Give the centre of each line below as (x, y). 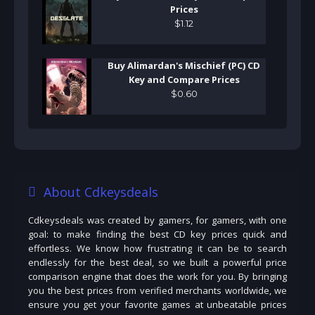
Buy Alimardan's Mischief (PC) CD (184, 65)
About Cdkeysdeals (101, 192)
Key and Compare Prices (184, 79)
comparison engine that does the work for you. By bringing (157, 276)
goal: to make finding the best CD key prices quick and (157, 234)
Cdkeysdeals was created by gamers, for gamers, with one (157, 220)
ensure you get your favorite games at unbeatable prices (157, 304)
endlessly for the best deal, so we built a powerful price (157, 262)
